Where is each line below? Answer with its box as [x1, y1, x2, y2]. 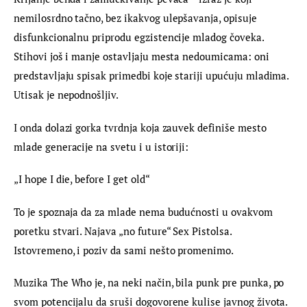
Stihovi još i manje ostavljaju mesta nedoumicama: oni [14, 49, 272, 64]
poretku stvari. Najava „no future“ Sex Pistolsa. [14, 223, 234, 238]
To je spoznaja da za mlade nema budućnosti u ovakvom [14, 204, 275, 219]
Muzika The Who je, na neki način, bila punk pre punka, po [14, 275, 287, 290]
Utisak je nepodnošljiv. [14, 88, 119, 102]
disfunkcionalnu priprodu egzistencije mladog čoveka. [14, 30, 267, 45]
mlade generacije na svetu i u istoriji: [14, 139, 189, 153]
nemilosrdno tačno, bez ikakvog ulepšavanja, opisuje [14, 11, 260, 25]
